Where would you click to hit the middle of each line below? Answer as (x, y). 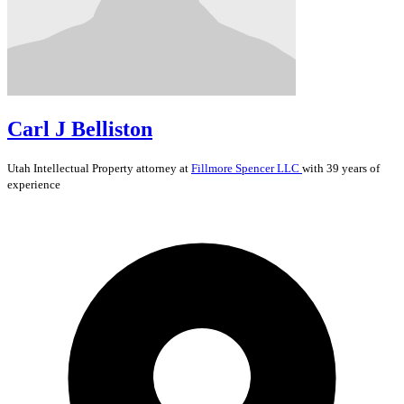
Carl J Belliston (80, 129)
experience (34, 184)
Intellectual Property (83, 168)
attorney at (162, 168)
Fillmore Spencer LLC (247, 168)
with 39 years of (341, 168)
